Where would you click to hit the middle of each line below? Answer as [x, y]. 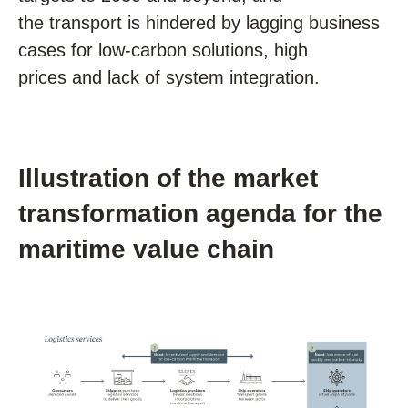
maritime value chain [146, 249]
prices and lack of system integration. [172, 77]
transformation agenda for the [200, 214]
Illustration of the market [168, 178]
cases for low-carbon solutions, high [163, 50]
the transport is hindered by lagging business [199, 23]
